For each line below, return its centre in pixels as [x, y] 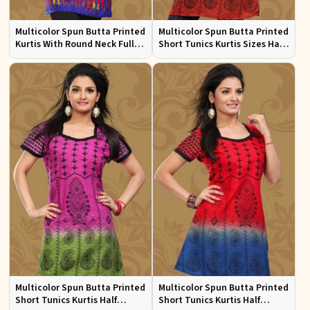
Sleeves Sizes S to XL [61, 57]
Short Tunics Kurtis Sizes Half [222, 44]
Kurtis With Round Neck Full [75, 44]
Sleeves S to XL [191, 57]
